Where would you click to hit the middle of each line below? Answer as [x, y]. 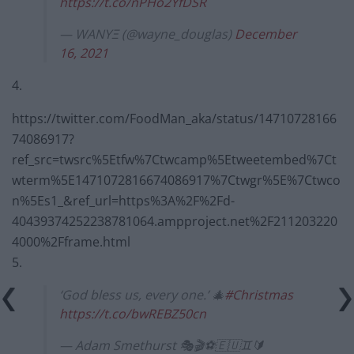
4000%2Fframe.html [71, 241]
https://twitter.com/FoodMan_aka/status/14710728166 [174, 118]
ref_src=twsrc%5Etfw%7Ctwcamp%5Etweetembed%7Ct [174, 159]
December [266, 34]
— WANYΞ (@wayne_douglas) [147, 34]
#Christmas [259, 294]
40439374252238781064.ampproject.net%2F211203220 [175, 221]
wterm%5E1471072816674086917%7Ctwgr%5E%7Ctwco [176, 180]
